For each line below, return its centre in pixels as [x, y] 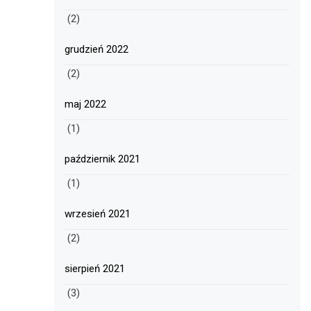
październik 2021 [103, 159]
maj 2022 [86, 104]
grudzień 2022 [97, 50]
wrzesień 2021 [98, 214]
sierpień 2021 [95, 269]
